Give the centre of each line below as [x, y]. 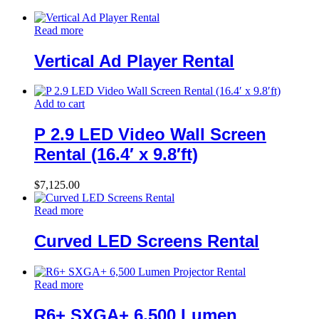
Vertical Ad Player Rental [134, 61]
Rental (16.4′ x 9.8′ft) [116, 155]
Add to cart [59, 104]
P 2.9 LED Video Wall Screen [150, 135]
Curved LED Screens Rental [147, 241]
